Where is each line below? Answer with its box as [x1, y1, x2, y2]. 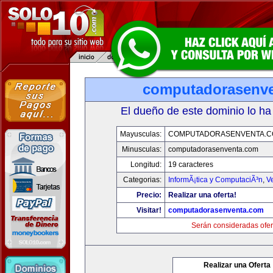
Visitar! [136, 206, 161, 214]
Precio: [136, 191, 161, 199]
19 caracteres [168, 160, 213, 169]
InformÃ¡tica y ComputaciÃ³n [168, 175, 263, 184]
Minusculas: [122, 145, 161, 154]
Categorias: [123, 175, 161, 184]
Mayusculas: [120, 130, 161, 138]
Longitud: [130, 160, 161, 169]
